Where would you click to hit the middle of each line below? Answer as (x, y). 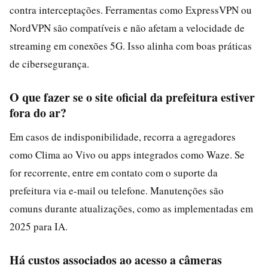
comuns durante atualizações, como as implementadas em (131, 208)
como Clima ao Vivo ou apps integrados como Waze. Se (127, 155)
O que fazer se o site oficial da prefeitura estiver (132, 97)
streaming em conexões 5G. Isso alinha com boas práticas (131, 46)
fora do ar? (38, 113)
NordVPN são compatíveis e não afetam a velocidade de (127, 28)
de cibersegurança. (49, 64)
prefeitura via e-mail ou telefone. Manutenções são (117, 191)
